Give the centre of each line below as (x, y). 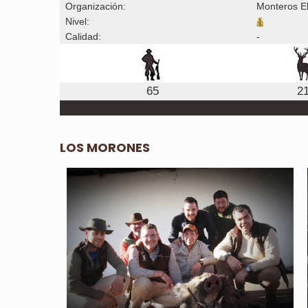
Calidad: (80, 36)
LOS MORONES (105, 147)
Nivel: (75, 21)
